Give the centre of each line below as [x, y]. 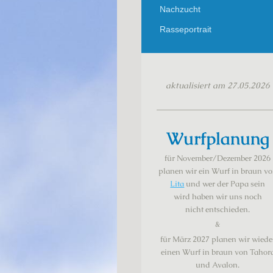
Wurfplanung [218, 138]
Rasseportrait [186, 30]
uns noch [245, 197]
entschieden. [228, 210]
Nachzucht [180, 9]
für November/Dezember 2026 [218, 158]
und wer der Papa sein [225, 184]
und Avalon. [218, 264]
